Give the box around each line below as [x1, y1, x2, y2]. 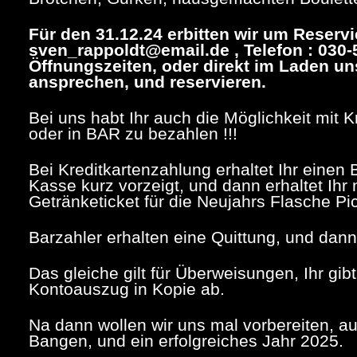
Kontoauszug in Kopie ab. [29, 280, 226, 299]
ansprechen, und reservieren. [29, 73, 267, 92]
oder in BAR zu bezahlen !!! [29, 124, 238, 143]
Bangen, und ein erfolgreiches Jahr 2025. [29, 331, 344, 351]
